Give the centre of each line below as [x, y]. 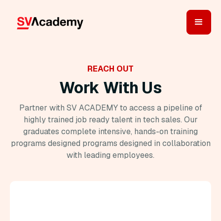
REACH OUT [110, 69]
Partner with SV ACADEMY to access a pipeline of [110, 108]
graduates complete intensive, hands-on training [110, 131]
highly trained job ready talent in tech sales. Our [110, 120]
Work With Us [110, 88]
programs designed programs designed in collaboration [110, 143]
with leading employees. [110, 155]
